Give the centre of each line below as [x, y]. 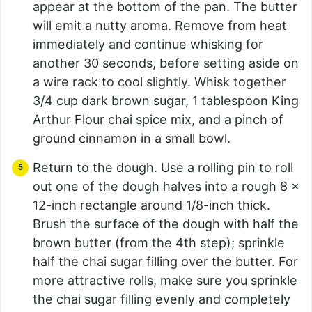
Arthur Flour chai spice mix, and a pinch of [158, 119]
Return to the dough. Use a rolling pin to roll [163, 167]
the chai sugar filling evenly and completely [162, 299]
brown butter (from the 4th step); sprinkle [159, 242]
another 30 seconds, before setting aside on [166, 63]
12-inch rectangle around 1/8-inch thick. [151, 205]
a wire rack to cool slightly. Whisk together [159, 81]
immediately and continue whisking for [148, 44]
